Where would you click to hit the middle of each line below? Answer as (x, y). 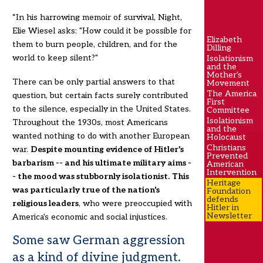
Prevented (227, 156)
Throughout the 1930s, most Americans (90, 122)
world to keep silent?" (55, 58)
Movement (228, 83)
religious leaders (45, 203)
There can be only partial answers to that (93, 82)
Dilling (219, 48)
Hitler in (223, 208)
